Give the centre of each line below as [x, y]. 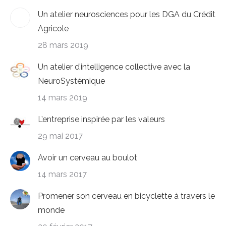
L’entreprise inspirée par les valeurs [101, 119]
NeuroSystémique [71, 81]
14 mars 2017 [62, 174]
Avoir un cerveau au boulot [88, 158]
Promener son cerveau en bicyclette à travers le [126, 196]
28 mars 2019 [63, 45]
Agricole [53, 29]
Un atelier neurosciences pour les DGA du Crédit [127, 14]
